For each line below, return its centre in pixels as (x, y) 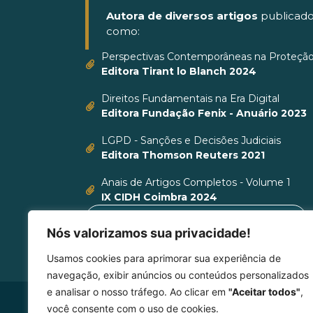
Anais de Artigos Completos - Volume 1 (196, 182)
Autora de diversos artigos (183, 16)
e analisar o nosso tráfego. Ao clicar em (138, 292)
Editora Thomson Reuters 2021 (183, 155)
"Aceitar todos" (264, 292)
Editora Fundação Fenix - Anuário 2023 (204, 113)
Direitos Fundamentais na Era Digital (190, 98)
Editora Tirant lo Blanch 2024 (179, 71)
